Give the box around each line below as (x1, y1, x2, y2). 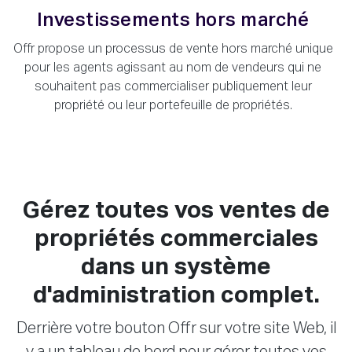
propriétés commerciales (34, 227, 318, 251)
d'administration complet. (32, 284, 320, 308)
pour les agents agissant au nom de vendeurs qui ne (24, 61, 321, 75)
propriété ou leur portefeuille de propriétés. (53, 99, 292, 112)
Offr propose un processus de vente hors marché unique (13, 42, 333, 56)
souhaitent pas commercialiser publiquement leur (34, 80, 312, 93)
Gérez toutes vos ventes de (22, 199, 330, 223)
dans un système (81, 255, 271, 280)
